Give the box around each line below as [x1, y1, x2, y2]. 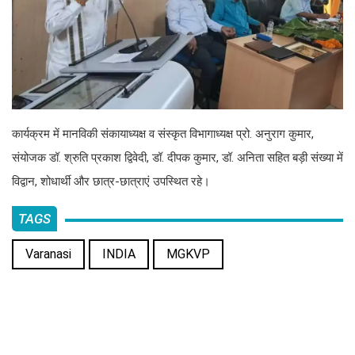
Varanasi [25, 246, 71, 261]
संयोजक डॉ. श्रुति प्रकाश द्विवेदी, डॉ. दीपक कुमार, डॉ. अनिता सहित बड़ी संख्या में [12, 151, 343, 165]
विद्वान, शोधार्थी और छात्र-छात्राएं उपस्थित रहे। [12, 174, 210, 189]
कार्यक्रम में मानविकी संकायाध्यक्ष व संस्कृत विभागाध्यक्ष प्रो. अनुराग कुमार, [12, 127, 314, 141]
